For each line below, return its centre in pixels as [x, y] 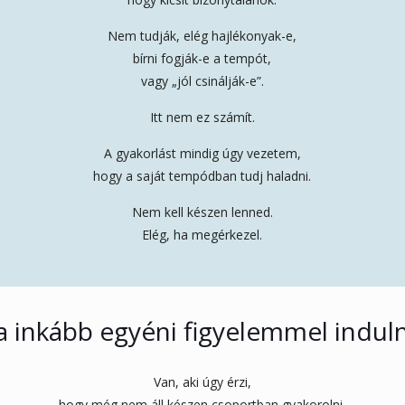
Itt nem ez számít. [202, 117]
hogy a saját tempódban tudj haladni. [202, 175]
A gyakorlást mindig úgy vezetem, [202, 153]
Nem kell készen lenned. [202, 212]
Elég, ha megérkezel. [202, 234]
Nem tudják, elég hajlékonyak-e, [202, 35]
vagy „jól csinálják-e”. [202, 80]
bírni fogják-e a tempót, [202, 58]
